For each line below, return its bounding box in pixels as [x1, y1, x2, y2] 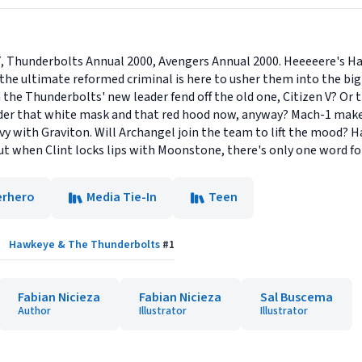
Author [18, 303, 51, 319]
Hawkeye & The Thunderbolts [9, 237, 160, 253]
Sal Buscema [260, 288, 333, 306]
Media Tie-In [86, 188, 157, 206]
